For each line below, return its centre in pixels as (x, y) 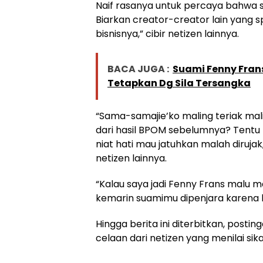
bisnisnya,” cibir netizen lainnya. (167, 33)
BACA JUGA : (138, 69)
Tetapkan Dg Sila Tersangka (179, 83)
